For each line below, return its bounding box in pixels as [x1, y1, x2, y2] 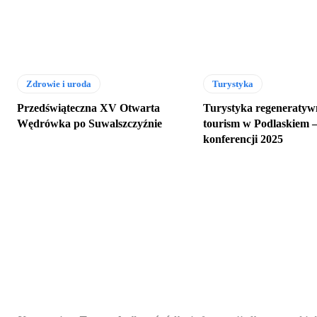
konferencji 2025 [203, 133, 284, 146]
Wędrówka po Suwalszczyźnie [17, 117, 162, 130]
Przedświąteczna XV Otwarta [17, 102, 160, 115]
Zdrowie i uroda [26, 79, 91, 90]
